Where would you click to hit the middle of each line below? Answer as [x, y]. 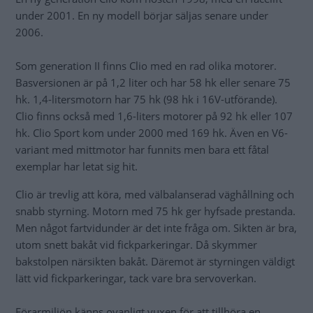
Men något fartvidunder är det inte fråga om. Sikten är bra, [156, 228]
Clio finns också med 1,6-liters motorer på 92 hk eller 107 [154, 116]
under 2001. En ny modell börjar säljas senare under [142, 16]
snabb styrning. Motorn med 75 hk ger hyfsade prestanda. [155, 211]
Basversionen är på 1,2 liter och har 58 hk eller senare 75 [153, 83]
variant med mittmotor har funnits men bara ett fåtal [142, 150]
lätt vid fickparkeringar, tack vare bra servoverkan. [136, 278]
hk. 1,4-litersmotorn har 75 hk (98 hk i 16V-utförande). [146, 100]
